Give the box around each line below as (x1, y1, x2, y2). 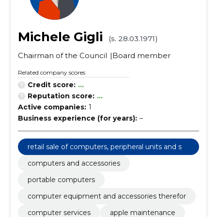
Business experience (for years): (17, 114, 137, 123)
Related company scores (17, 69, 85, 76)
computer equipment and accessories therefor (27, 192, 186, 201)
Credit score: (27, 80, 76, 89)
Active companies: (17, 103, 86, 111)
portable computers (27, 175, 95, 184)
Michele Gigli (17, 29, 103, 45)
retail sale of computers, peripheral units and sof (27, 142, 188, 151)
